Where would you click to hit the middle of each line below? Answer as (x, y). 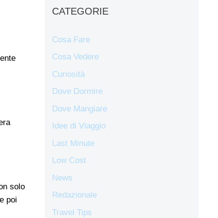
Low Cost (69, 161)
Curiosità (68, 74)
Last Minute (73, 143)
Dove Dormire (77, 91)
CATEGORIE (80, 11)
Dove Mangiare (80, 109)
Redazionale (74, 195)
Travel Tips (72, 212)
